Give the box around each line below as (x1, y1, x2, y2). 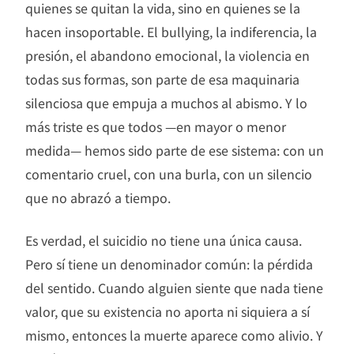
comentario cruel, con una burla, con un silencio (25, 164, 312, 184)
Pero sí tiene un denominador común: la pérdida (25, 254, 313, 274)
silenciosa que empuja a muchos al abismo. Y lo (25, 93, 307, 113)
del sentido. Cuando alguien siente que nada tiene (25, 278, 323, 298)
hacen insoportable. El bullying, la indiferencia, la (25, 22, 317, 42)
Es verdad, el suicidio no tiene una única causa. (25, 231, 302, 250)
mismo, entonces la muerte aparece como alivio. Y (25, 326, 323, 345)
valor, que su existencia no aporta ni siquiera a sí (25, 302, 310, 322)
